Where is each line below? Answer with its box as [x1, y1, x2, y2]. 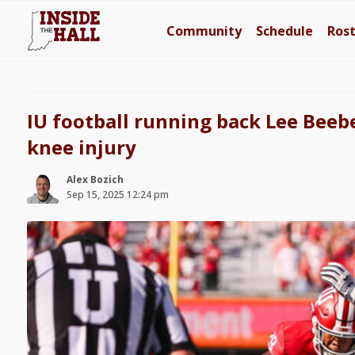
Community [166, 22, 242, 40]
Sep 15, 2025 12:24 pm [66, 188, 169, 201]
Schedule [256, 22, 314, 40]
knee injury [26, 134, 136, 160]
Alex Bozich [66, 173, 124, 186]
